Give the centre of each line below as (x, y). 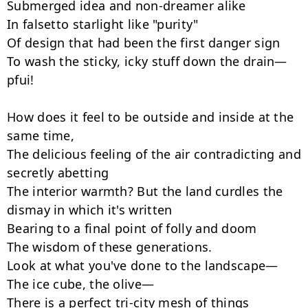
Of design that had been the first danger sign (144, 43)
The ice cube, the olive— (81, 284)
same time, (41, 135)
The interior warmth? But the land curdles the (145, 191)
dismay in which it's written (90, 210)
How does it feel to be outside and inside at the (151, 117)
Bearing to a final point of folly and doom (132, 228)
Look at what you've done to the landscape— (143, 265)
